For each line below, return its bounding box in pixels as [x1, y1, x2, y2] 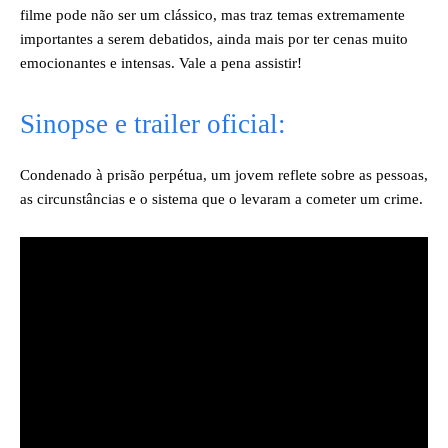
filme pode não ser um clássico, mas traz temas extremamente [20, 6, 405, 23]
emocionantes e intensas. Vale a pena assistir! [20, 54, 302, 71]
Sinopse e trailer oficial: [20, 108, 286, 139]
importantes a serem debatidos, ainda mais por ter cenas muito [20, 30, 408, 47]
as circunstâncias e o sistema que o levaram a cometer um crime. [20, 190, 423, 207]
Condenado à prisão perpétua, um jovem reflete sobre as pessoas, [20, 166, 428, 183]
